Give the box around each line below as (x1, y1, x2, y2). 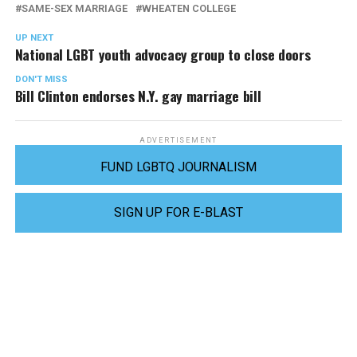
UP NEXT (14, 33, 53, 43)
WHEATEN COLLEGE (141, 2, 236, 14)
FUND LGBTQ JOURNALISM (100, 159, 257, 175)
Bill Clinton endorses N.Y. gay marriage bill (14, 85, 261, 106)
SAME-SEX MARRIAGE (21, 2, 127, 14)
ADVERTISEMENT (139, 136, 218, 144)
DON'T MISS (14, 74, 68, 84)
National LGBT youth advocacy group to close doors (14, 44, 311, 65)
